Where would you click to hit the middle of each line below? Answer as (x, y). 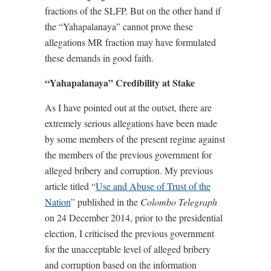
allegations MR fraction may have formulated (130, 42)
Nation (58, 202)
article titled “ (70, 186)
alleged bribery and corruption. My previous (129, 171)
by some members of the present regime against (135, 139)
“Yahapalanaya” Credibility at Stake (120, 83)
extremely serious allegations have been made (131, 123)
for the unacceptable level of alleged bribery (128, 249)
